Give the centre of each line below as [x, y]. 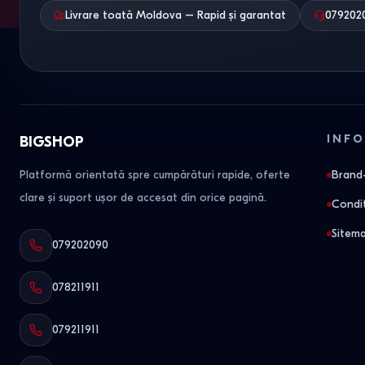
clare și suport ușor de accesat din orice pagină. [143, 198]
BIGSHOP [52, 142]
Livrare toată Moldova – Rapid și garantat [176, 15]
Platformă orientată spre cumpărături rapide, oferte [155, 175]
